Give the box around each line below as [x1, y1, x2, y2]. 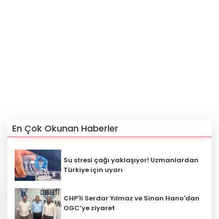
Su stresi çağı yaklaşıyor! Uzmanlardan [64, 155, 198, 165]
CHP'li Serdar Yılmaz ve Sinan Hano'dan [64, 194, 199, 203]
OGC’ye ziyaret [64, 203, 115, 213]
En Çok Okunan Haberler [12, 122, 118, 134]
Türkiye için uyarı [64, 165, 123, 175]
